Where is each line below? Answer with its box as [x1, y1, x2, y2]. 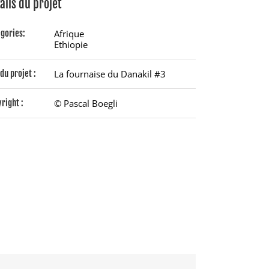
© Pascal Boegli [53, 97, 118, 109]
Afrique [53, 28, 84, 40]
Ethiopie [53, 38, 88, 50]
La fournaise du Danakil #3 [53, 68, 166, 80]
